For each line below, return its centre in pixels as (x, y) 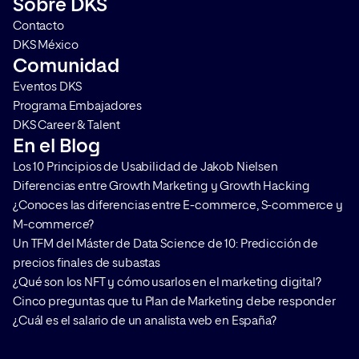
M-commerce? (54, 225)
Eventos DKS (48, 87)
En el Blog (56, 147)
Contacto (38, 26)
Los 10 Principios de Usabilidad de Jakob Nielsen (145, 167)
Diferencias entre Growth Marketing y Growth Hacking (161, 186)
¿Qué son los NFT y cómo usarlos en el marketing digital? (167, 282)
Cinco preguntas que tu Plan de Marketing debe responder (174, 302)
